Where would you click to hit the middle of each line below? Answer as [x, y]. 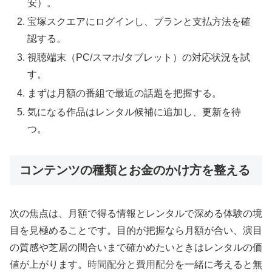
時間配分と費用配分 [131, 264]
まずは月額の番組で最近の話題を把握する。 [125, 93]
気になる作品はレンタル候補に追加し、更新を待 [134, 112]
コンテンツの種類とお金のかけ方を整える [135, 170]
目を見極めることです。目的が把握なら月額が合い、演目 [136, 230]
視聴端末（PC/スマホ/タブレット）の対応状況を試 [139, 58]
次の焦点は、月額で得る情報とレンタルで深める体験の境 [136, 213]
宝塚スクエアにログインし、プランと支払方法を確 [139, 21]
